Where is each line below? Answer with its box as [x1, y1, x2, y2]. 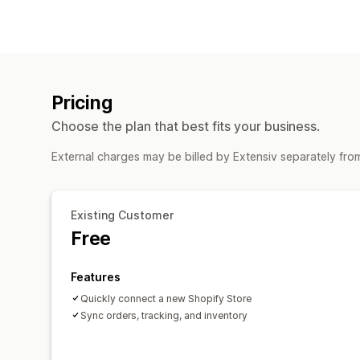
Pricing [51, 91, 112, 114]
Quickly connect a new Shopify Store [80, 292, 252, 305]
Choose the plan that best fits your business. [51, 117, 320, 134]
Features [71, 269, 121, 284]
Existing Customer [71, 207, 174, 222]
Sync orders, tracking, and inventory [80, 309, 247, 321]
